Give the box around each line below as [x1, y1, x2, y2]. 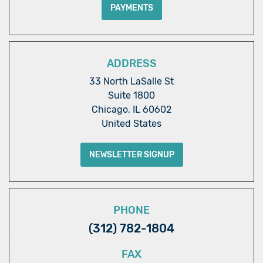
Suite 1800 [108, 90, 155, 102]
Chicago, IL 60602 [92, 104, 171, 116]
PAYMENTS [110, 3, 153, 14]
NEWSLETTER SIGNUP [89, 150, 174, 160]
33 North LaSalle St [89, 76, 174, 87]
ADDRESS [106, 57, 157, 70]
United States [102, 118, 161, 130]
